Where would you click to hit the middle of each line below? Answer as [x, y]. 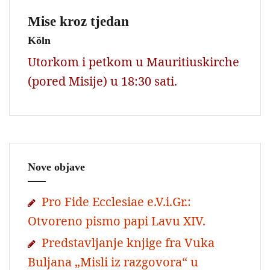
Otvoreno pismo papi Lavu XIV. [117, 221]
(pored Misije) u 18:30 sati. [102, 81]
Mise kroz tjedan [78, 21]
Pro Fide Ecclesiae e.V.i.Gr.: [116, 201]
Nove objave [56, 167]
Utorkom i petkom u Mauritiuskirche [133, 61]
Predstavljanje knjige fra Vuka [128, 242]
